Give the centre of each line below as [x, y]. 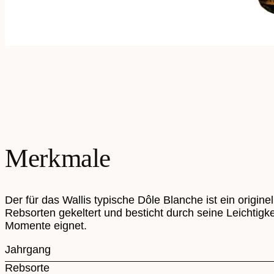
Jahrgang [28, 250]
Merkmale [58, 158]
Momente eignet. [46, 226]
